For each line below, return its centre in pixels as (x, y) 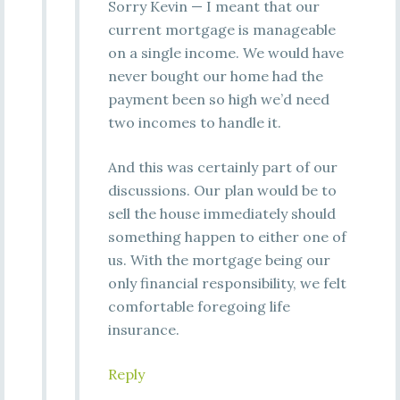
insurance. (143, 329)
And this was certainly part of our (222, 167)
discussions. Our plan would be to (222, 190)
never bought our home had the (215, 76)
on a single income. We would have (225, 53)
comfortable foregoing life (199, 306)
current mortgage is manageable (221, 29)
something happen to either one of (227, 237)
